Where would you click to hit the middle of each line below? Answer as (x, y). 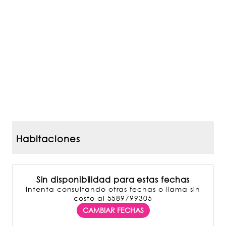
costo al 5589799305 (113, 198)
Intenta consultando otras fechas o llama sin (113, 189)
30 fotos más (181, 100)
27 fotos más (111, 109)
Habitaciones (48, 138)
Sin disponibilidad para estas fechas (113, 180)
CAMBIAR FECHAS (113, 210)
